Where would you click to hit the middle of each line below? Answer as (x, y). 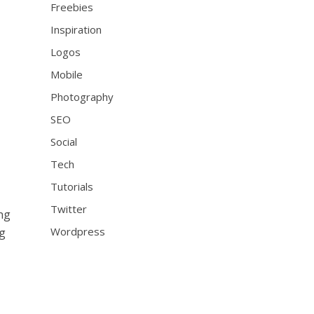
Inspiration (76, 29)
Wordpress (78, 231)
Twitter (69, 209)
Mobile (67, 74)
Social (64, 142)
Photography (82, 97)
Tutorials (72, 186)
